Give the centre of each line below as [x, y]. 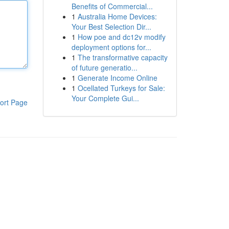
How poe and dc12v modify [121, 37]
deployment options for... [111, 47]
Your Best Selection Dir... [111, 27]
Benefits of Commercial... [112, 6]
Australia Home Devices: [117, 16]
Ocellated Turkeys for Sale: [121, 88]
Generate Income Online [117, 78]
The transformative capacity [122, 57]
